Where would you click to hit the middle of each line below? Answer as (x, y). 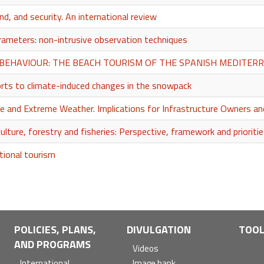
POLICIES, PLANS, (55, 229)
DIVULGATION (159, 229)
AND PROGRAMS (53, 244)
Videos (145, 248)
